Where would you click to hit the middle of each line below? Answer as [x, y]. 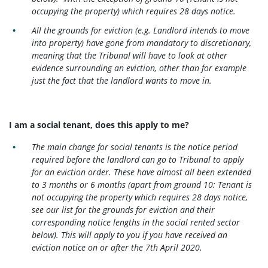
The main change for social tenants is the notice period [135, 147]
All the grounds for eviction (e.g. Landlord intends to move [141, 30]
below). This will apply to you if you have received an [130, 234]
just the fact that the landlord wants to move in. [122, 80]
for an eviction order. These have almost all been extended [142, 172]
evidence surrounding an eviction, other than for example [139, 68]
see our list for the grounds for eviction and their [124, 209]
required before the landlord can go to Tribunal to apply [138, 159]
